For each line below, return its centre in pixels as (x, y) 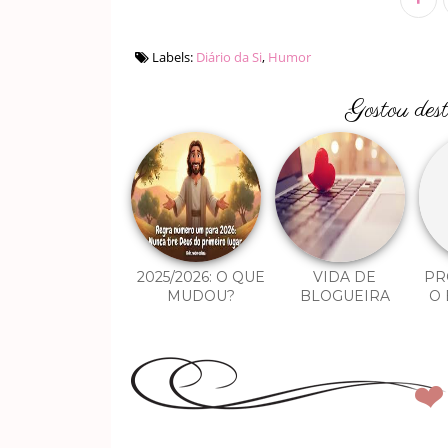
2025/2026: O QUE (200, 277)
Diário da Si (228, 57)
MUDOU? (200, 296)
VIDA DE (344, 277)
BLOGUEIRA (344, 296)
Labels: (172, 57)
